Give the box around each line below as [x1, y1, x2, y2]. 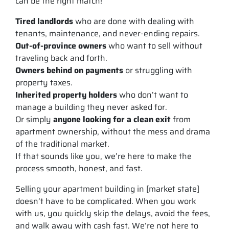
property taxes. [15, 76, 73, 89]
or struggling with [123, 63, 192, 77]
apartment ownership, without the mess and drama [15, 125, 210, 138]
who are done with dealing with [73, 14, 194, 28]
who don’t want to [117, 88, 188, 101]
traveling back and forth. [15, 51, 107, 64]
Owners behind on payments [15, 63, 123, 77]
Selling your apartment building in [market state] [15, 182, 199, 195]
